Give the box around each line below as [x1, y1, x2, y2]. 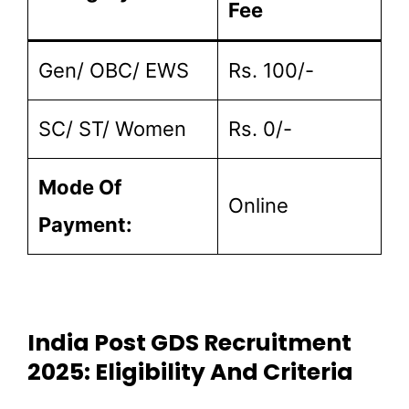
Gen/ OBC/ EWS [38, 58, 189, 82]
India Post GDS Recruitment [27, 327, 351, 360]
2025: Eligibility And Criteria [27, 356, 353, 389]
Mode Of [38, 174, 121, 199]
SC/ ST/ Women [38, 116, 186, 141]
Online [228, 193, 288, 217]
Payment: [38, 212, 132, 236]
